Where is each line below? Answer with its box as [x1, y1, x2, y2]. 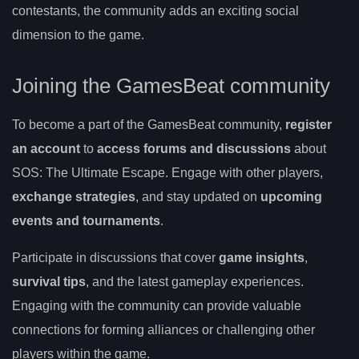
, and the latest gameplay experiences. [86, 274, 304, 288]
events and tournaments [12, 213, 160, 228]
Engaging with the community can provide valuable [12, 298, 301, 313]
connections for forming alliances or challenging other [12, 322, 315, 337]
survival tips [12, 274, 86, 288]
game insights [219, 250, 305, 264]
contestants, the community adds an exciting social [12, 4, 299, 18]
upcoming [260, 189, 322, 204]
